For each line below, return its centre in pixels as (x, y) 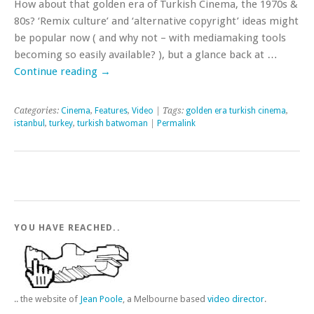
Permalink (176, 123)
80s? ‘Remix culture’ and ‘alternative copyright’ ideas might (156, 21)
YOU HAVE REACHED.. (68, 227)
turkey (61, 123)
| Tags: (170, 111)
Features (111, 111)
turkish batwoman (112, 123)
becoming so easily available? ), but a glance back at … (146, 55)
